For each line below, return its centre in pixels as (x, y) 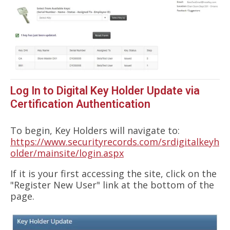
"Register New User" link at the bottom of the (112, 185)
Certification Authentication (80, 104)
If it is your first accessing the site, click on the (113, 173)
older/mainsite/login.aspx (67, 153)
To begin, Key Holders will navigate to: (95, 130)
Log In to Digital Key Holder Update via (105, 90)
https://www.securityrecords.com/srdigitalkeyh (115, 141)
